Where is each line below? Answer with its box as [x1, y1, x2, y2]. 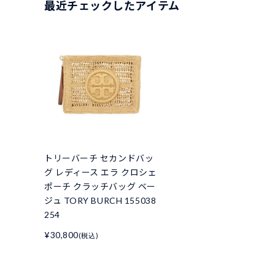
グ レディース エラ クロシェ [44, 167, 157, 178]
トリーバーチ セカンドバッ [44, 153, 154, 164]
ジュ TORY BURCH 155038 [44, 195, 157, 206]
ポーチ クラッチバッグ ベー [44, 181, 156, 192]
